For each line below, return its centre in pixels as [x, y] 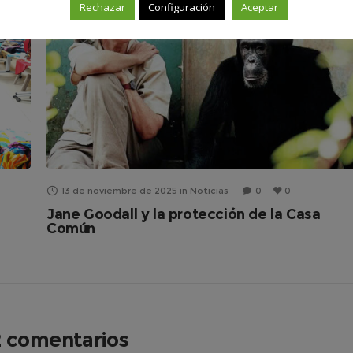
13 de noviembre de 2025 [119, 190]
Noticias [209, 190]
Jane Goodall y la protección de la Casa [184, 214]
